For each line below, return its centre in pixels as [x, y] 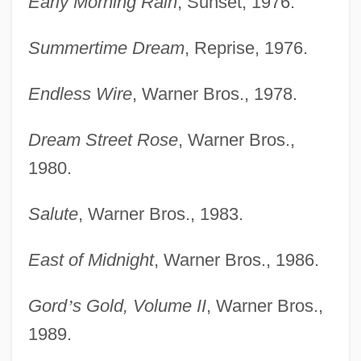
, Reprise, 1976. [246, 48]
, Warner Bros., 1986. [236, 259]
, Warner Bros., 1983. [160, 214]
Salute [53, 214]
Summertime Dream [106, 48]
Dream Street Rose [103, 139]
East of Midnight [91, 259]
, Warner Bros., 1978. [214, 93]
